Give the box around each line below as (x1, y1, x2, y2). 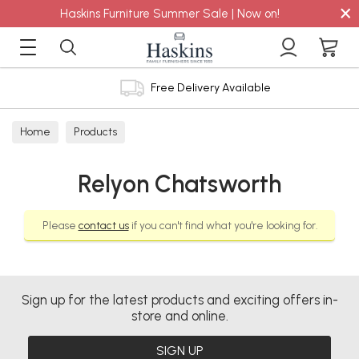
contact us (78, 219, 129, 232)
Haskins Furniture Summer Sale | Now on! (60, 6, 280, 21)
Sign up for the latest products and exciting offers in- (21, 292, 338, 308)
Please (42, 219, 79, 232)
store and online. (131, 308, 228, 324)
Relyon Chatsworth (78, 169, 281, 199)
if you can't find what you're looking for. (128, 219, 317, 232)
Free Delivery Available (143, 80, 267, 95)
